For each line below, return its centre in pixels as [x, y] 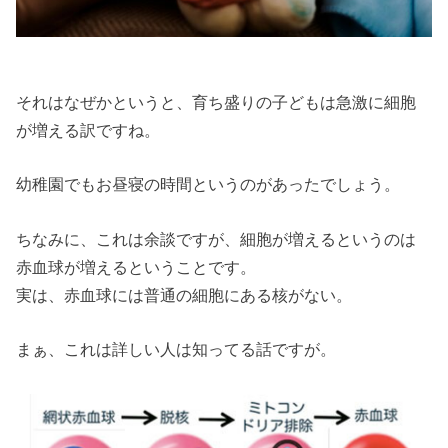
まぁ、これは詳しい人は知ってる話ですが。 [176, 348]
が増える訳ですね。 [88, 129]
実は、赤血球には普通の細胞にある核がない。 [184, 294]
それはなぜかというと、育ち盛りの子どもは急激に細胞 [216, 101]
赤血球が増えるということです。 [136, 266]
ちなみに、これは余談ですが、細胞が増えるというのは [216, 238]
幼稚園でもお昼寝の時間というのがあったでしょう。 [208, 184]
